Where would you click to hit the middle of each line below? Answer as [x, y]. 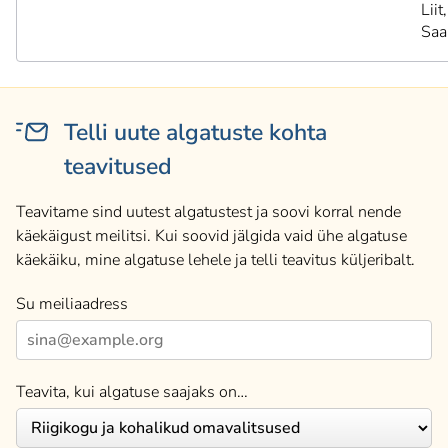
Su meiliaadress [72, 304]
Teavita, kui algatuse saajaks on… [132, 392]
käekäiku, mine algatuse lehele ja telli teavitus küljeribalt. [215, 260]
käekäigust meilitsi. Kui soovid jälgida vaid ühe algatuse [211, 236]
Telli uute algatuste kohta [195, 132]
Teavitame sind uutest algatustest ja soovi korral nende [208, 212]
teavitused [118, 166]
